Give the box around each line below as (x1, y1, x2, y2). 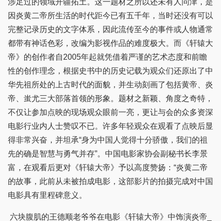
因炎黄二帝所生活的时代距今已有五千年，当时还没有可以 (8, 11, 213, 20)
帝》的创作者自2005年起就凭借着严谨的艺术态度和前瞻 (8, 53, 207, 62)
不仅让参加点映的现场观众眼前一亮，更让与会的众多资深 (8, 108, 213, 117)
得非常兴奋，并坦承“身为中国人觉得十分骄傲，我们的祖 (8, 136, 208, 145)
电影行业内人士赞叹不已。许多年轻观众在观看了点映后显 (8, 122, 213, 131)
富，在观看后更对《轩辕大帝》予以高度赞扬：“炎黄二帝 (8, 163, 208, 172)
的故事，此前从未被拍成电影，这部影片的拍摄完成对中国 (8, 177, 213, 186)
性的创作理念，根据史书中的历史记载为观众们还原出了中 (8, 67, 213, 75)
